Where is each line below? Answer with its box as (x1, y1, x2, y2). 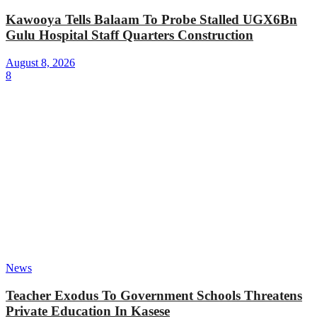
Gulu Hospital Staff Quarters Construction (6, 28, 253, 43)
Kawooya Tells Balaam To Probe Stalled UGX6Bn (6, 12, 297, 28)
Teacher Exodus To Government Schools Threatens (6, 287, 302, 303)
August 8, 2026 (6, 56, 75, 69)
